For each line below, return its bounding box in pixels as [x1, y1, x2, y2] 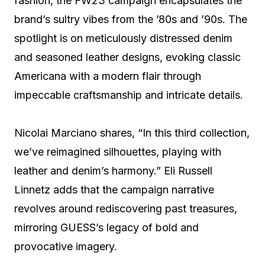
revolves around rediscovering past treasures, [14, 202, 237, 215]
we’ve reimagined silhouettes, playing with [14, 146, 221, 159]
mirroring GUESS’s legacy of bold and [14, 221, 199, 234]
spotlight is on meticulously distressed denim [14, 32, 232, 45]
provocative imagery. [14, 240, 117, 253]
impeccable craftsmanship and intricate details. [14, 89, 243, 102]
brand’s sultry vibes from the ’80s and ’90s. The [14, 13, 247, 26]
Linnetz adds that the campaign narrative [14, 183, 214, 196]
